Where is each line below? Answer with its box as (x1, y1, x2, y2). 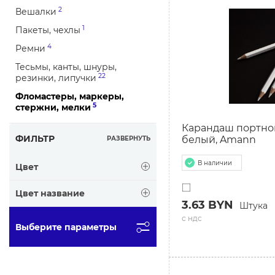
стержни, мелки (15, 102, 91, 113)
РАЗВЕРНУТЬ (107, 134, 150, 142)
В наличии (198, 158, 232, 167)
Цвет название (15, 188, 85, 199)
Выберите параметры (15, 221, 117, 233)
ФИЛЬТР (15, 133, 55, 144)
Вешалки (15, 6, 56, 17)
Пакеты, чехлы (15, 25, 80, 36)
